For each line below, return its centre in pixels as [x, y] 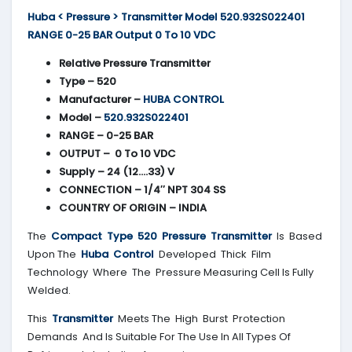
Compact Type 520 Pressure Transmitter [161, 236]
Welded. [49, 291]
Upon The [54, 255]
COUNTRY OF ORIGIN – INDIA [133, 208]
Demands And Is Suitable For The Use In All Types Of [159, 337]
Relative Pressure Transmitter [136, 64]
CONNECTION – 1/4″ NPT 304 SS [142, 190]
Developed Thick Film [215, 255]
